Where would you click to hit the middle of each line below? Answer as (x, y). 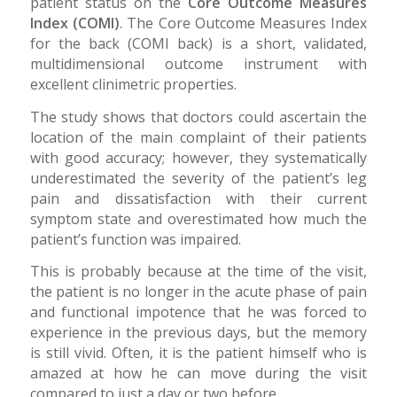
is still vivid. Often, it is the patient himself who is (198, 353)
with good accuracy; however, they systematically (198, 157)
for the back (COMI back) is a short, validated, (198, 43)
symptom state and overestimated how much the (198, 218)
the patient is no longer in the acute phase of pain (198, 292)
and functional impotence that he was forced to (198, 312)
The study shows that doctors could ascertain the (198, 117)
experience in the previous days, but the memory (198, 333)
